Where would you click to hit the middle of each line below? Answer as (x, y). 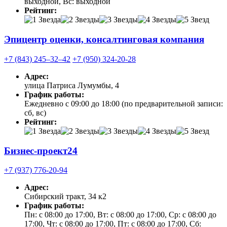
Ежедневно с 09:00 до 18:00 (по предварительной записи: (124, 103)
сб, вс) (35, 112)
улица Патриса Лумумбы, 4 (72, 85)
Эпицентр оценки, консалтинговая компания (104, 40)
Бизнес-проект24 (41, 150)
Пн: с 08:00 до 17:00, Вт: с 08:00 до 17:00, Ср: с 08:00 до (120, 215)
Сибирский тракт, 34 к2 (65, 197)
